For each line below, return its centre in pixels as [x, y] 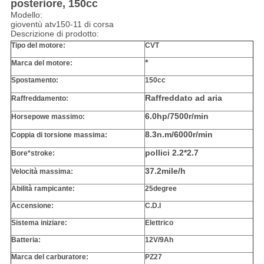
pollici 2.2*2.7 [171, 153]
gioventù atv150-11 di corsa [62, 24]
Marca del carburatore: [49, 257]
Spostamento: [34, 80]
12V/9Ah [159, 240]
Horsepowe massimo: [48, 117]
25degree [161, 189]
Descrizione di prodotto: [55, 34]
